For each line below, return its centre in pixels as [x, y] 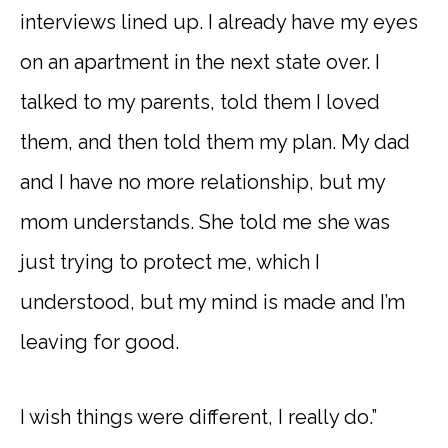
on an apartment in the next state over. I [200, 62]
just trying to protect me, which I [170, 262]
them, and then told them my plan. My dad [215, 142]
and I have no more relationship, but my [202, 182]
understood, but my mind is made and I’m [212, 302]
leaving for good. [99, 342]
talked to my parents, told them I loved [200, 102]
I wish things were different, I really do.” [198, 417]
